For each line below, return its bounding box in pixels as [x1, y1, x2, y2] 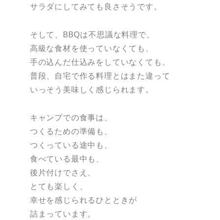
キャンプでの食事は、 [29, 111, 112, 123]
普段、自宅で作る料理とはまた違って [29, 70, 170, 82]
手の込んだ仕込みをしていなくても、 [29, 56, 170, 68]
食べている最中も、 [29, 153, 104, 164]
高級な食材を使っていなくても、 [29, 43, 154, 54]
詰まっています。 [29, 208, 96, 219]
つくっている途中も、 [29, 139, 112, 150]
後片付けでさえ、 [29, 166, 96, 178]
